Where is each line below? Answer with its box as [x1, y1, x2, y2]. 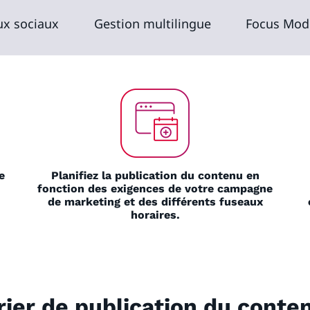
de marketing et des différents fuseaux [47, 194, 263, 208]
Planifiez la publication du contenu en [51, 168, 259, 182]
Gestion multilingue [93, 15, 211, 32]
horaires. [130, 208, 180, 221]
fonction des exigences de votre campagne [37, 181, 273, 195]
